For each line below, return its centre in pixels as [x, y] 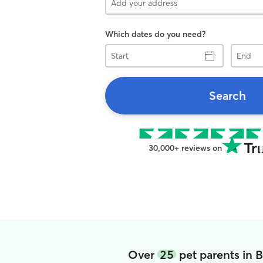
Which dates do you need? [155, 34]
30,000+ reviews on [185, 148]
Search [227, 95]
